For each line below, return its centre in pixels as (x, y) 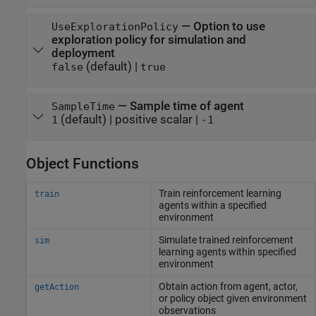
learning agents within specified (227, 252)
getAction (56, 287)
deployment (83, 53)
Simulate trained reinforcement (226, 240)
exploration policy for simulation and (148, 39)
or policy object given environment (232, 299)
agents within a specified (212, 206)
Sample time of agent (187, 106)
